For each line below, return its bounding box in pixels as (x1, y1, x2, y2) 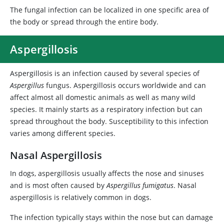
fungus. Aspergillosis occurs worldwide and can (44, 80, 206, 90)
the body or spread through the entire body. (10, 17, 158, 26)
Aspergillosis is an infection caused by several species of (10, 68, 199, 78)
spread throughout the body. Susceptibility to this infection (10, 116, 208, 126)
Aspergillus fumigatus (106, 180, 173, 190)
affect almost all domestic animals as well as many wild (10, 92, 195, 102)
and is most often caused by (10, 180, 106, 190)
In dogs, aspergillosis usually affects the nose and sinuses (10, 168, 204, 178)
